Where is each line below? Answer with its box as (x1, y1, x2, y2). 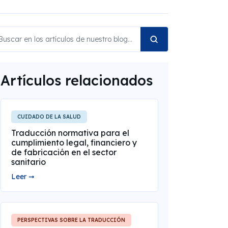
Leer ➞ (11, 172, 35, 181)
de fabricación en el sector (11, 147, 117, 157)
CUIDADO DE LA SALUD (17, 113, 81, 120)
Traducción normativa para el (11, 128, 129, 138)
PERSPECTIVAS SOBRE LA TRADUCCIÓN (17, 217, 125, 223)
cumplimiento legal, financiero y (11, 137, 137, 148)
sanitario (11, 157, 46, 167)
